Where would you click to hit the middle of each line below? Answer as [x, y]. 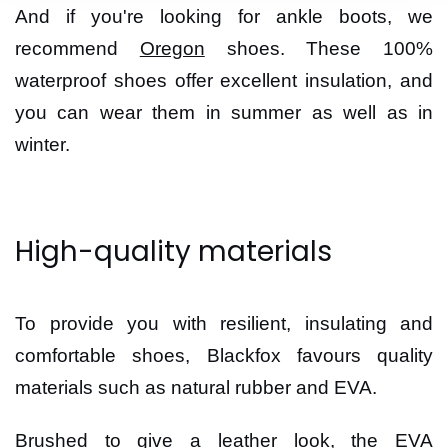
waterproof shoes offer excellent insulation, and [224, 80]
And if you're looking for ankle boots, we [224, 16]
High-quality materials [173, 251]
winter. [42, 144]
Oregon [172, 48]
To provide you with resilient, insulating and [224, 323]
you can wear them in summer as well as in [224, 112]
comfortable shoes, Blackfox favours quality [224, 355]
